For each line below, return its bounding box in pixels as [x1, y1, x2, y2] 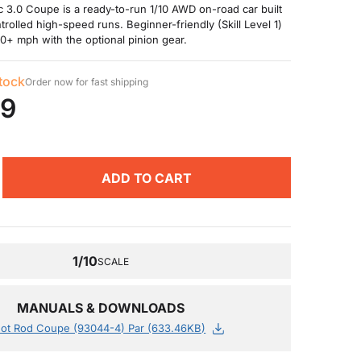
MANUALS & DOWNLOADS [17, 300, 185, 316]
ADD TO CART [101, 169, 192, 186]
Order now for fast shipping [24, 76, 148, 88]
